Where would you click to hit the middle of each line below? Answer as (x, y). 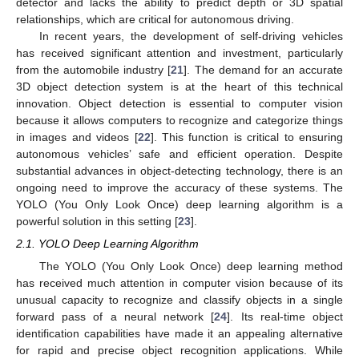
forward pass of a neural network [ (115, 317)
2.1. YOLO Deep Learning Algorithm (107, 243)
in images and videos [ (77, 137)
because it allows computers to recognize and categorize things (179, 120)
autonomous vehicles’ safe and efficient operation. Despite (179, 153)
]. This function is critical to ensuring (247, 137)
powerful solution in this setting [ (97, 221)
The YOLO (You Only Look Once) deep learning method (191, 266)
